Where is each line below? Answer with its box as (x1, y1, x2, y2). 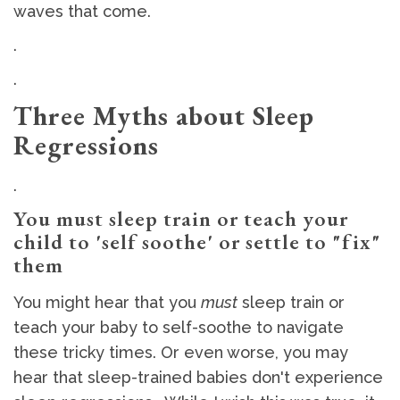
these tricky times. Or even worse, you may (13, 343, 348, 362)
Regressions (13, 128, 159, 163)
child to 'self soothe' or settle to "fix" (13, 228, 381, 256)
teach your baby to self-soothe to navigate (13, 318, 344, 337)
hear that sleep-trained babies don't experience (13, 368, 383, 387)
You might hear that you (13, 293, 201, 312)
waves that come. (13, 2, 155, 21)
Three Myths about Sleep (13, 98, 314, 134)
